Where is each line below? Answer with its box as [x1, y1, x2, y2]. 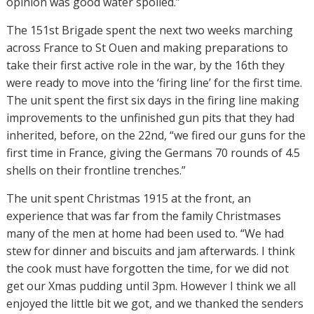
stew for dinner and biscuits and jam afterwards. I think [6, 243, 295, 259]
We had [244, 225, 284, 241]
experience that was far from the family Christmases [6, 207, 281, 224]
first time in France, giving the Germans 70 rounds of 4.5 [6, 144, 300, 161]
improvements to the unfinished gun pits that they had [6, 109, 294, 125]
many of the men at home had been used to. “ [6, 225, 245, 241]
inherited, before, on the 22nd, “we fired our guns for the [6, 127, 306, 143]
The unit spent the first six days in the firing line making [6, 92, 299, 108]
